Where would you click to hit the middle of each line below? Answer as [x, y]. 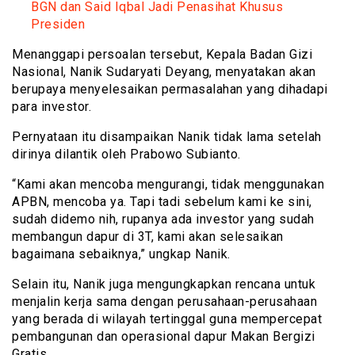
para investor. [52, 106]
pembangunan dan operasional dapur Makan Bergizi [164, 336]
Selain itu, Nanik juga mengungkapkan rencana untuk [164, 284]
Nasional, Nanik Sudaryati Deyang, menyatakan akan [164, 71]
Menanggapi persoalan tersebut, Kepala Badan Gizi [162, 54]
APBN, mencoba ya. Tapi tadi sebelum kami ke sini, [162, 201]
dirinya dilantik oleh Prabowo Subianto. [126, 154]
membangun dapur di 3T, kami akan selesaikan [148, 236]
